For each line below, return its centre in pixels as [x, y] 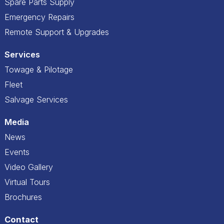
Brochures [23, 197]
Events [17, 152]
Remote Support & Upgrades [57, 32]
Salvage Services [36, 99]
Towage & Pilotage [39, 69]
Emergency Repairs [39, 17]
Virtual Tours [27, 182]
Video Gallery [29, 167]
